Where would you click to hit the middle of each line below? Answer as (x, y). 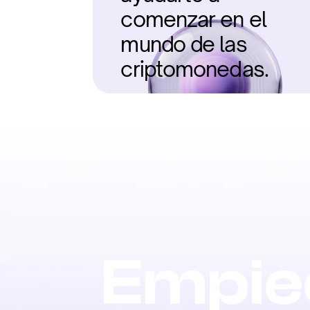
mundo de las (184, 44)
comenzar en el (193, 19)
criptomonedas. (194, 69)
